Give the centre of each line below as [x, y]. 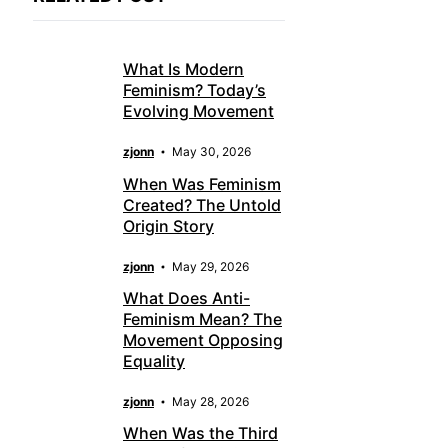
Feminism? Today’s [194, 90]
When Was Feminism [202, 183]
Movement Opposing [203, 339]
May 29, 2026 [210, 266]
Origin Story [168, 225]
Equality [154, 360]
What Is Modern [183, 69]
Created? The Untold [202, 204]
